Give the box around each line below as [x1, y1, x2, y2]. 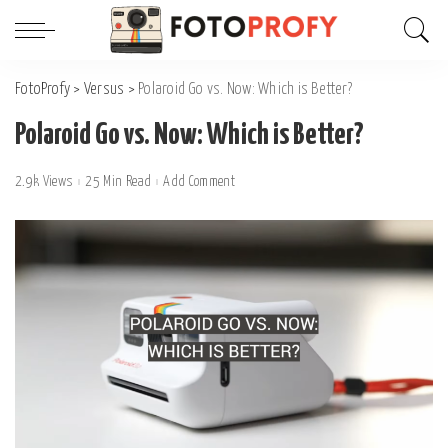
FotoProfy [15, 82, 71, 97]
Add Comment [163, 174, 236, 189]
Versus [83, 82, 125, 97]
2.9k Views [15, 174, 74, 189]
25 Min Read [85, 174, 152, 189]
